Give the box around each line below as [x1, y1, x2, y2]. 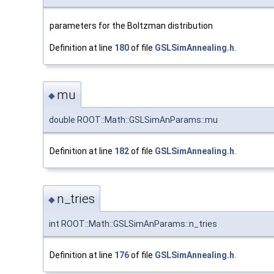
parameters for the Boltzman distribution [50, 20, 213, 31]
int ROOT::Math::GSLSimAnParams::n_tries [49, 218, 217, 229]
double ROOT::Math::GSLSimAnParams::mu [49, 115, 218, 125]
